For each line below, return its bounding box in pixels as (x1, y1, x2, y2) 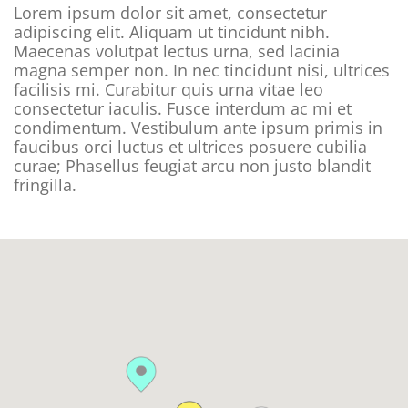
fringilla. (14, 174, 76, 196)
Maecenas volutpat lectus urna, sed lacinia (14, 40, 340, 62)
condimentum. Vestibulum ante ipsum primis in (14, 117, 382, 138)
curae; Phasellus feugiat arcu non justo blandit (14, 155, 371, 177)
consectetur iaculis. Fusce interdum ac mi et (14, 97, 352, 119)
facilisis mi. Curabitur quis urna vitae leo (14, 78, 323, 100)
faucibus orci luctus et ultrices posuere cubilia (14, 136, 367, 158)
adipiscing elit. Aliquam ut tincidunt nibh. (14, 21, 330, 43)
